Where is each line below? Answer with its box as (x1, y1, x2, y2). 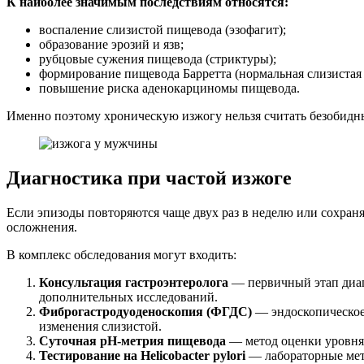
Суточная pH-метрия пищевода (39, 334, 226, 349)
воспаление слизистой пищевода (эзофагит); (39, 23, 286, 37)
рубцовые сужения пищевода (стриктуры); (39, 52, 276, 67)
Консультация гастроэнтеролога (39, 275, 228, 290)
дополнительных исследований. (39, 290, 218, 305)
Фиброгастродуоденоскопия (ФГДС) (39, 305, 252, 319)
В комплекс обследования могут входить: (6, 248, 236, 262)
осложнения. (6, 220, 77, 235)
